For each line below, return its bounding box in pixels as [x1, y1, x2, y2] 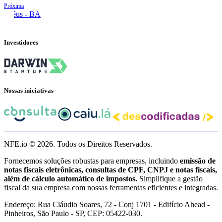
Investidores [4, 39, 38, 47]
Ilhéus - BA [4, 10, 41, 19]
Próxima [4, 2, 24, 10]
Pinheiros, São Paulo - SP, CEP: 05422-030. [4, 209, 142, 218]
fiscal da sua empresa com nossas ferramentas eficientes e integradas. [4, 183, 218, 192]
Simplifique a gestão [137, 174, 203, 183]
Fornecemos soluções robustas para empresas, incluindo [4, 157, 180, 165]
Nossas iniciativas [4, 86, 54, 94]
